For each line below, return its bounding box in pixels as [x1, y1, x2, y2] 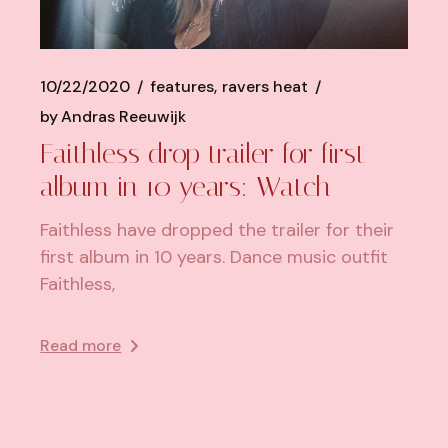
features [150, 75, 215, 97]
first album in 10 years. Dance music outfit [40, 244, 389, 269]
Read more [40, 334, 122, 356]
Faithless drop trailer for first [40, 136, 367, 170]
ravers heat [222, 75, 309, 97]
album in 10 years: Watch [40, 169, 332, 203]
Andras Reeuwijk [61, 105, 187, 127]
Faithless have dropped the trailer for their [40, 217, 395, 242]
